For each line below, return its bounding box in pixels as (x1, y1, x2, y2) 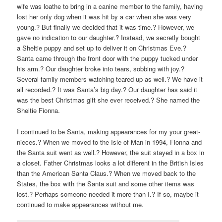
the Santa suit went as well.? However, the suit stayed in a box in (17, 147, 205, 157)
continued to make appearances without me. (17, 199, 144, 209)
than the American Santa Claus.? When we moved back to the (17, 168, 196, 178)
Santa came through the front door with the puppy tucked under (17, 54, 198, 63)
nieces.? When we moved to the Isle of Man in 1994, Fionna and (17, 137, 202, 147)
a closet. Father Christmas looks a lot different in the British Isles (17, 158, 204, 167)
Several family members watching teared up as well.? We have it (17, 74, 203, 84)
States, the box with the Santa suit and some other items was (17, 178, 195, 188)
